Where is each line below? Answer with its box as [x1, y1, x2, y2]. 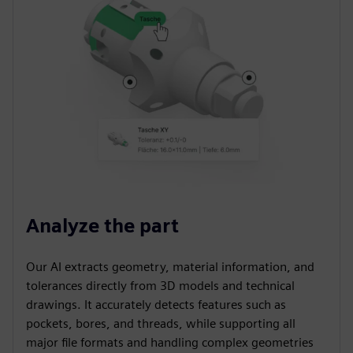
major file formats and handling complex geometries [26, 334, 314, 350]
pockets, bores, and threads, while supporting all [26, 315, 295, 331]
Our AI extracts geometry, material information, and [26, 258, 314, 274]
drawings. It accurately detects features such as [26, 296, 286, 312]
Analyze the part [26, 214, 179, 237]
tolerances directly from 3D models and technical [26, 277, 295, 293]
